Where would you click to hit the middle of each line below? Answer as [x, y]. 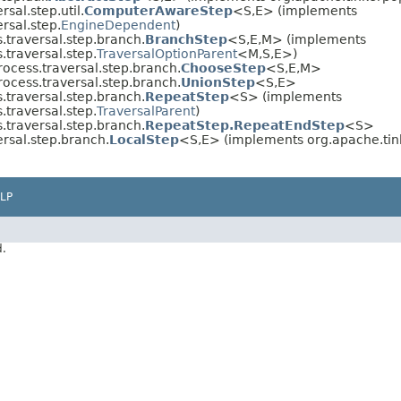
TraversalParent [146, 111]
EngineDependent [118, 26]
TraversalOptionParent [167, 54]
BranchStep [186, 40]
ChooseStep [223, 68]
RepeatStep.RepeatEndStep [245, 126]
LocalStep [144, 140]
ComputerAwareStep [158, 11]
